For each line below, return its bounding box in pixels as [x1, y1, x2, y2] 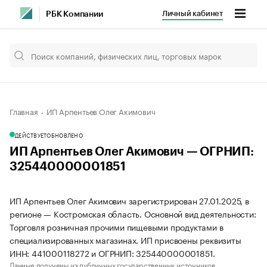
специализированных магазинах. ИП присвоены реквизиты [10, 233, 241, 246]
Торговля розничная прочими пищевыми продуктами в [10, 220, 223, 233]
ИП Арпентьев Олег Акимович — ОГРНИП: [10, 146, 254, 158]
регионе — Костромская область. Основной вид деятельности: [10, 207, 256, 220]
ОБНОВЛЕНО [46, 131, 83, 139]
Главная [10, 105, 38, 117]
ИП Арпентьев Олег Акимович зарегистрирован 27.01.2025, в [10, 194, 249, 207]
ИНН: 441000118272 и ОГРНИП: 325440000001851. [10, 246, 216, 259]
